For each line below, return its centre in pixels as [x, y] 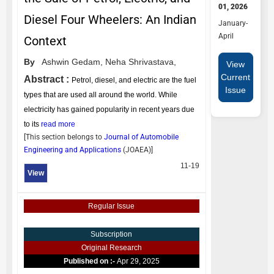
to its [32, 124]
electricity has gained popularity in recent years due [109, 109]
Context [45, 41]
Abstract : [48, 79]
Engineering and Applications [73, 150]
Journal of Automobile [141, 137]
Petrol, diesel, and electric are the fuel [134, 80]
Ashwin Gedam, [72, 62]
